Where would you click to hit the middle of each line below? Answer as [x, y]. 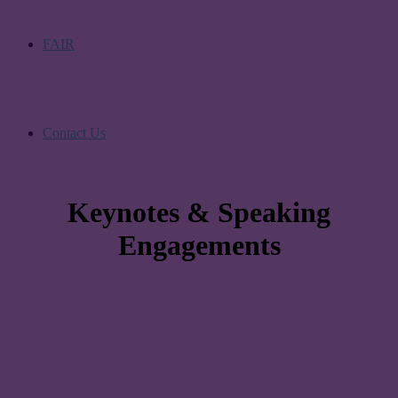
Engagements [199, 246]
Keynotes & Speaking [199, 213]
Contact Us [74, 133]
